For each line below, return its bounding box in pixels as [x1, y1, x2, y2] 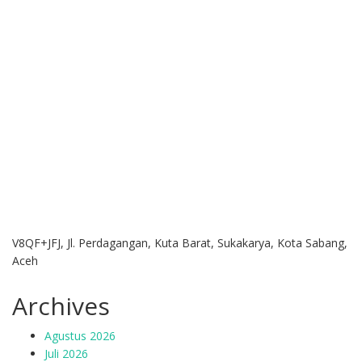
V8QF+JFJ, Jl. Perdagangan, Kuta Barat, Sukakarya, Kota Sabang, [12, 235, 347, 250]
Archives [12, 289, 110, 322]
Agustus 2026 [44, 328, 116, 343]
